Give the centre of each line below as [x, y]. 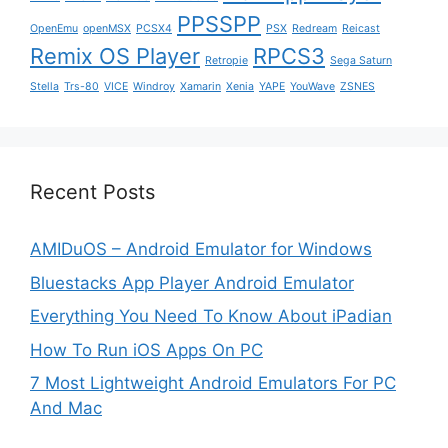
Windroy [154, 87]
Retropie [226, 61]
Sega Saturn [361, 61]
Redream [314, 29]
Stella [44, 87]
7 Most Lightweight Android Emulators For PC [213, 383]
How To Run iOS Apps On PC [146, 349]
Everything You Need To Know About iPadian [211, 316]
